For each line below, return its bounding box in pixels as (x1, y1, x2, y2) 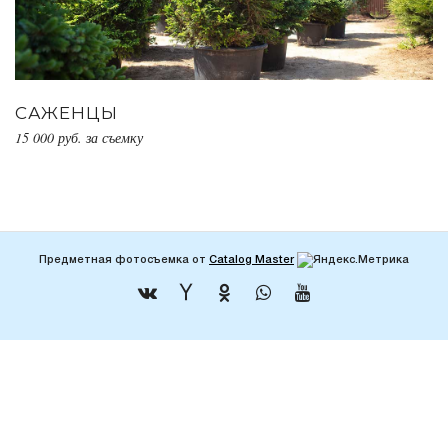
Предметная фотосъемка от (39, 255, 209, 266)
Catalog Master (209, 255, 294, 266)
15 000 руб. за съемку (15, 127, 143, 147)
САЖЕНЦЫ (15, 102, 118, 123)
